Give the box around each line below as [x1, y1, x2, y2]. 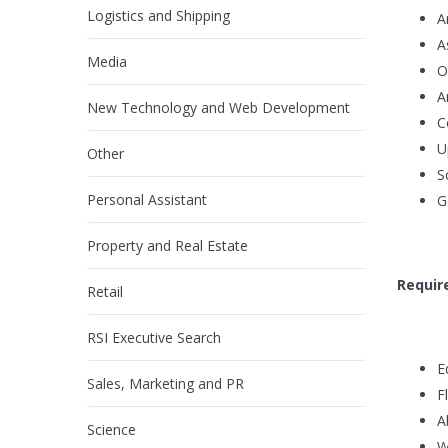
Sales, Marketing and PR [87, 374, 244, 394]
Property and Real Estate [87, 236, 248, 256]
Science [87, 420, 136, 440]
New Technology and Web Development [87, 98, 350, 118]
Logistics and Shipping [87, 6, 230, 26]
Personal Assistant [87, 190, 207, 210]
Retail [87, 282, 123, 302]
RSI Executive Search [87, 328, 221, 348]
